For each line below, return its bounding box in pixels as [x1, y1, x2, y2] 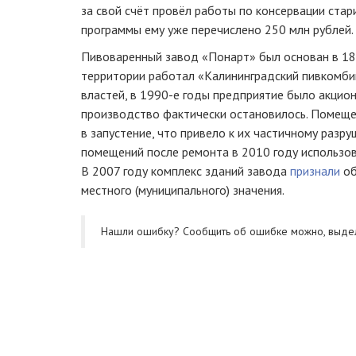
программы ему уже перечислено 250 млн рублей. [81, 21, 354, 37]
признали [290, 162, 340, 179]
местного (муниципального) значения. [81, 181, 284, 198]
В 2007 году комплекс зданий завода [81, 162, 290, 179]
